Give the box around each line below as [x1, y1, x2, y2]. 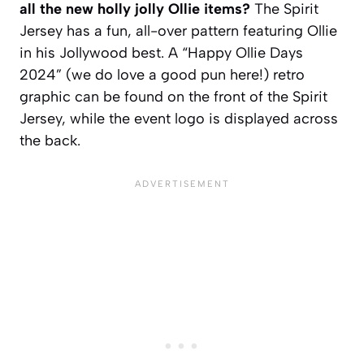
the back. [19, 132, 80, 150]
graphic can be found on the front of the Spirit [19, 88, 327, 106]
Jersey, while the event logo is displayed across [19, 110, 338, 128]
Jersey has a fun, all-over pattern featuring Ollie [19, 22, 337, 41]
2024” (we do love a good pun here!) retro [19, 66, 305, 84]
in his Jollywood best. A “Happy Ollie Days [19, 44, 303, 63]
